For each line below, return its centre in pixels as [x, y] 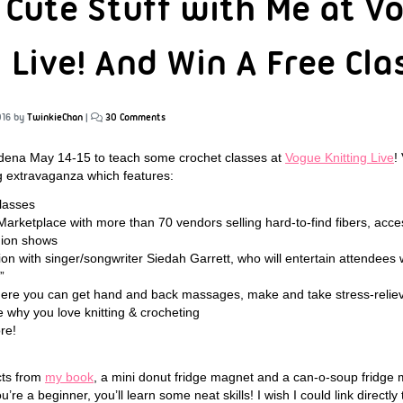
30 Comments [135, 117]
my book [69, 376]
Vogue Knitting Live [340, 157]
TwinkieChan [55, 117]
